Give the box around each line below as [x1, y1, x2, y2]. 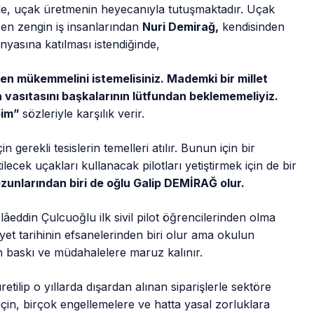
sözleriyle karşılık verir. [22, 107, 145, 121]
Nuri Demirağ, [142, 20, 219, 34]
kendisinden [219, 20, 285, 34]
